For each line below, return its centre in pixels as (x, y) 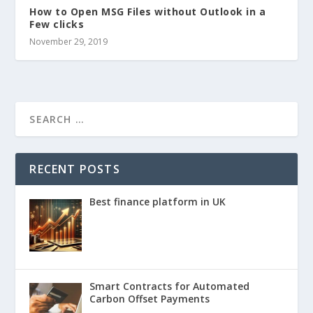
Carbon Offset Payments (149, 299)
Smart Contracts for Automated (169, 286)
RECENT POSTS (75, 169)
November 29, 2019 (69, 42)
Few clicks (57, 24)
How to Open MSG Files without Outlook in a (148, 12)
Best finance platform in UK (157, 202)
